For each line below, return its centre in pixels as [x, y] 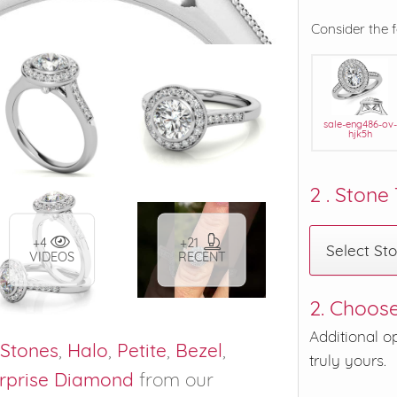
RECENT [202, 257]
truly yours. [348, 361]
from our [174, 379]
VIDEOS [52, 257]
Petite [142, 350]
